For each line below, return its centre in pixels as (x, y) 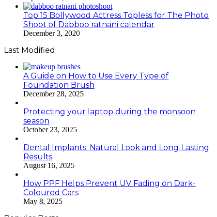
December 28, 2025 (54, 94)
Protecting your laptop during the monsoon (109, 112)
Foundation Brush (59, 85)
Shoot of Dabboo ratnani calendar (89, 25)
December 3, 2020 (52, 33)
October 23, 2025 (50, 130)
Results (38, 157)
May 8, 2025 (43, 201)
